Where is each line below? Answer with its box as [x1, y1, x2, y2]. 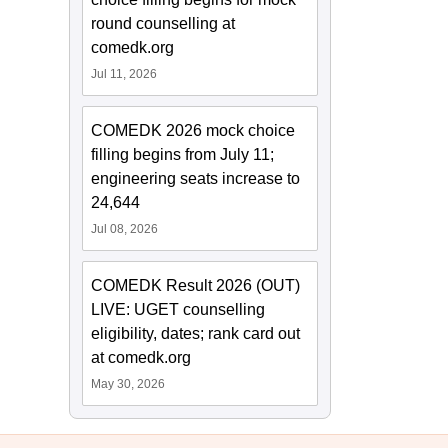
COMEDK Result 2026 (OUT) [91, 277, 301, 295]
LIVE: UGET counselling [91, 301, 266, 319]
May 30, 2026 [91, 377, 166, 392]
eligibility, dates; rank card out [91, 325, 301, 343]
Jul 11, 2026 [91, 67, 158, 82]
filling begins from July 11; [91, 146, 275, 164]
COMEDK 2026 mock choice [91, 122, 296, 140]
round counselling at [91, 15, 236, 33]
